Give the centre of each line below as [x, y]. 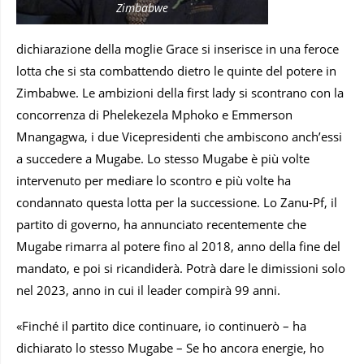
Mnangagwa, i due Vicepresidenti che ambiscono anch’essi [179, 136]
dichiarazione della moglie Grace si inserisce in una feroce [178, 48]
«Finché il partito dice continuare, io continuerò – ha [161, 325]
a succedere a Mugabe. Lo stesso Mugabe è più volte [163, 158]
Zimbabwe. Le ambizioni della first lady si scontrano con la [180, 92]
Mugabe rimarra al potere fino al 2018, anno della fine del [178, 246]
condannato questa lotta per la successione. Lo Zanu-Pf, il [177, 202]
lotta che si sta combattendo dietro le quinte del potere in [176, 70]
